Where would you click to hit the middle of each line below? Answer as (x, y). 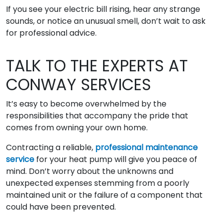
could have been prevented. (61, 207)
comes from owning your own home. (77, 128)
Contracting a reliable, (51, 147)
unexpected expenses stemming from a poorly (98, 183)
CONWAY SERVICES (79, 84)
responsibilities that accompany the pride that (97, 116)
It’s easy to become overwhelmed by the (86, 104)
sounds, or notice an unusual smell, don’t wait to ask (106, 21)
